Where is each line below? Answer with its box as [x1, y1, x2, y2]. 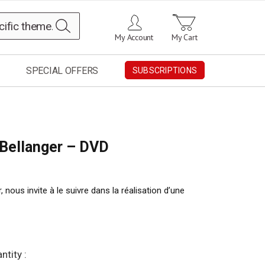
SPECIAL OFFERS [25, 65, 99, 77]
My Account [115, 32, 153, 43]
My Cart [172, 32, 198, 43]
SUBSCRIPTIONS [132, 66, 197, 76]
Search [70, 16, 97, 25]
